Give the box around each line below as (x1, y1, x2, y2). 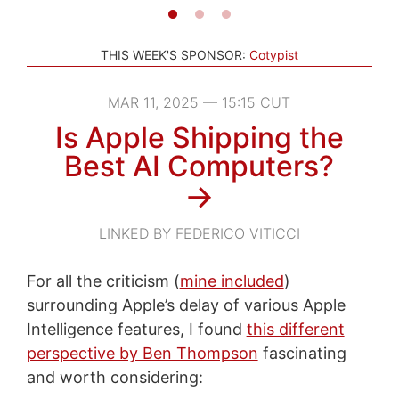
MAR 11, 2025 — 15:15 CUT (108, 93, 291, 111)
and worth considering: (26, 367, 203, 387)
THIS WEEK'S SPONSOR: (101, 46, 246, 62)
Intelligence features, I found (26, 319, 247, 338)
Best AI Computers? (64, 148, 335, 183)
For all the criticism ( (26, 271, 180, 290)
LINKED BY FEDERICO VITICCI (98, 224, 300, 242)
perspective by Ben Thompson (26, 343, 258, 362)
